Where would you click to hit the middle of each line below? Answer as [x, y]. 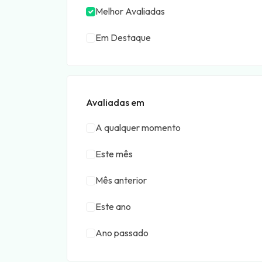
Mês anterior [121, 180]
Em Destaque [123, 37]
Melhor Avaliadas [130, 11]
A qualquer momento [138, 127]
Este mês [114, 154]
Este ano [113, 206]
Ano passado [122, 233]
